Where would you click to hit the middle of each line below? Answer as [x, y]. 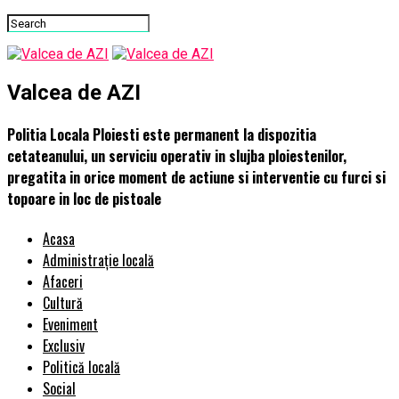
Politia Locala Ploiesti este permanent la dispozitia [162, 135]
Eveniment [70, 325]
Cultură [63, 303]
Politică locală [81, 367]
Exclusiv [64, 346]
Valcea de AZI [74, 92]
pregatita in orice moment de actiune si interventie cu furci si [196, 178]
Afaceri [63, 282]
